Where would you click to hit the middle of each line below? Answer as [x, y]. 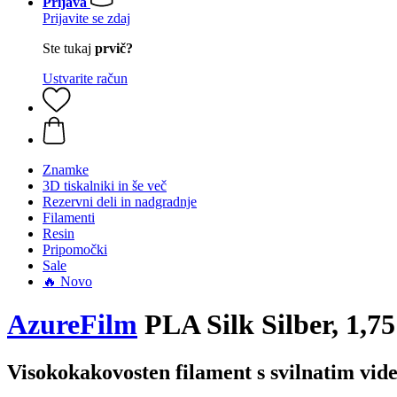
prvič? [114, 48]
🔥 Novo [67, 281]
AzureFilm [72, 325]
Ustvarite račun [85, 78]
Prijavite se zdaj [86, 18]
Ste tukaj [69, 48]
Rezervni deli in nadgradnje [120, 202]
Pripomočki [75, 249]
